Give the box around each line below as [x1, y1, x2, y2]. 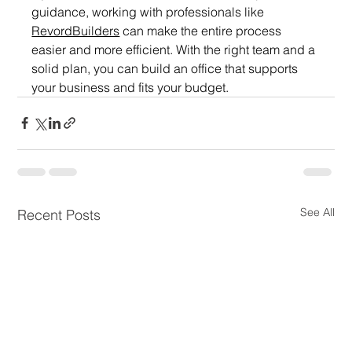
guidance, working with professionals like [31, 3, 268, 20]
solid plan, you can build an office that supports [31, 60, 302, 76]
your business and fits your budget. [31, 79, 229, 95]
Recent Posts [17, 205, 101, 224]
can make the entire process [119, 22, 285, 38]
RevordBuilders [31, 22, 120, 38]
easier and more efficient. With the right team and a [31, 41, 319, 57]
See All [299, 204, 335, 219]
